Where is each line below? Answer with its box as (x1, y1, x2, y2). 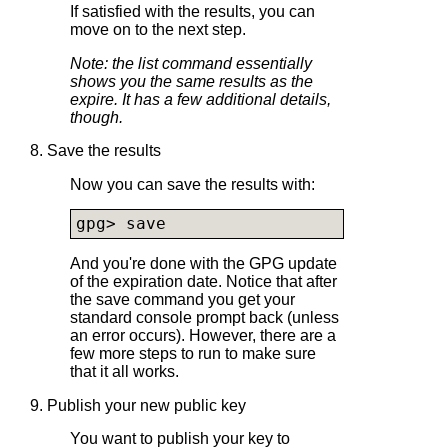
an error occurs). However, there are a (70, 326, 336, 344)
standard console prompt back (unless (70, 308, 339, 326)
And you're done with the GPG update (70, 254, 337, 272)
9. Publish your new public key (30, 396, 246, 414)
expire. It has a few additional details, (70, 90, 331, 108)
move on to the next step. (70, 20, 246, 38)
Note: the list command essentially (70, 54, 312, 72)
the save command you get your (70, 290, 295, 308)
